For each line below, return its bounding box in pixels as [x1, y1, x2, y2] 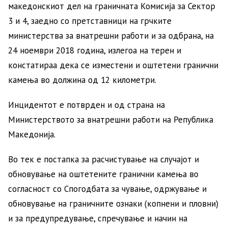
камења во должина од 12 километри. [8, 74, 156, 85]
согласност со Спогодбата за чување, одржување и [8, 183, 207, 194]
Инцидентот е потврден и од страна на [8, 99, 165, 110]
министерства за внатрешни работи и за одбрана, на [8, 30, 214, 41]
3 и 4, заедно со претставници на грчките [8, 15, 172, 26]
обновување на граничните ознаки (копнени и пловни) [8, 198, 218, 209]
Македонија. [8, 129, 55, 140]
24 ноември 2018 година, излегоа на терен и [8, 45, 181, 56]
